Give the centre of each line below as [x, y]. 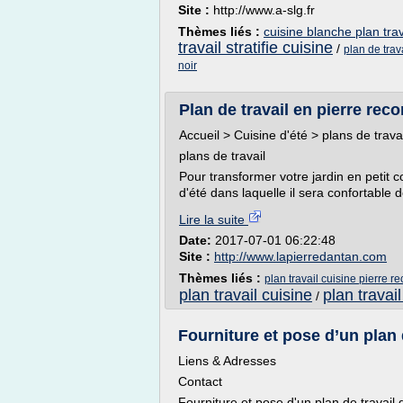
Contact [200, 381]
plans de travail [222, 156]
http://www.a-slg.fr [264, 10]
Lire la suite [214, 219]
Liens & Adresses [227, 361]
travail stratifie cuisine [255, 48]
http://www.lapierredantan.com [300, 256]
